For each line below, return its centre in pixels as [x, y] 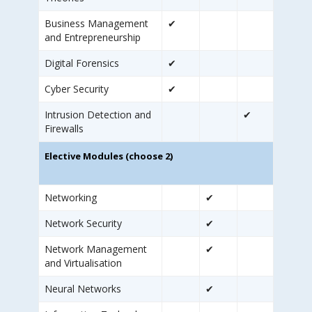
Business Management [96, 24]
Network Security [83, 224]
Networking [71, 198]
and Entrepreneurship [93, 38]
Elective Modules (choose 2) [109, 156]
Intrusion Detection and [98, 115]
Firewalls [64, 129]
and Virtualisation [83, 263]
